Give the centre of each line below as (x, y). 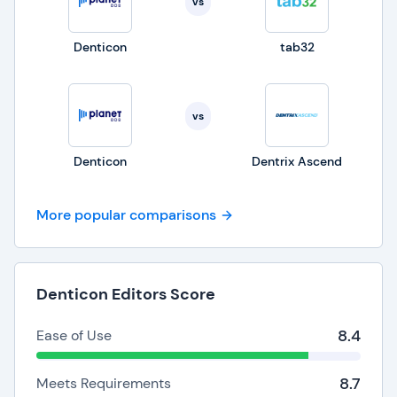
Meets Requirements (104, 383)
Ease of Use (74, 335)
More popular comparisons (126, 215)
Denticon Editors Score (126, 294)
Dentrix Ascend (297, 161)
